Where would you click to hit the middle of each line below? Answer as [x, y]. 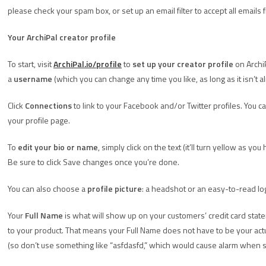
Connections [48, 105]
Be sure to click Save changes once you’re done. [94, 162]
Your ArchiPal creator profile [62, 37]
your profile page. [39, 120]
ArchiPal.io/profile [88, 64]
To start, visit [31, 64]
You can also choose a [47, 189]
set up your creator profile [183, 64]
